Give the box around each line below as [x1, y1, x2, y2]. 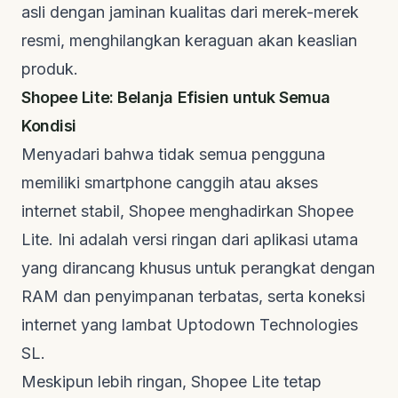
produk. [21, 59, 78, 78]
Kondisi [21, 115, 76, 135]
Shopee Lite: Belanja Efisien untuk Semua [21, 87, 330, 107]
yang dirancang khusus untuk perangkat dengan [21, 258, 375, 277]
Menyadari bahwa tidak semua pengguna [21, 144, 325, 163]
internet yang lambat [21, 314, 176, 334]
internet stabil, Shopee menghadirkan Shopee [21, 201, 354, 220]
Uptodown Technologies [176, 314, 358, 334]
